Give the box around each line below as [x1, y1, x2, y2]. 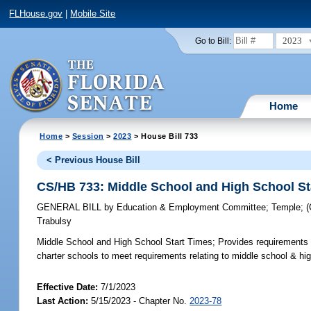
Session [72, 131, 104, 140]
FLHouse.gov [9, 8, 63, 19]
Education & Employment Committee [114, 202, 267, 213]
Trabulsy [37, 216, 72, 227]
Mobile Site [70, 8, 116, 19]
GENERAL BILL [37, 202, 105, 213]
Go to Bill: [194, 36, 231, 45]
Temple [271, 202, 301, 213]
